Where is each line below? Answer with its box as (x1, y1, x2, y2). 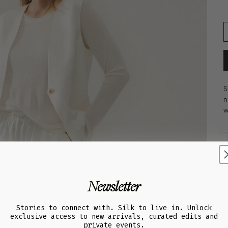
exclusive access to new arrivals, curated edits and (10, 212, 218, 221)
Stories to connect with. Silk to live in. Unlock (16, 203, 212, 212)
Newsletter (88, 180, 140, 195)
